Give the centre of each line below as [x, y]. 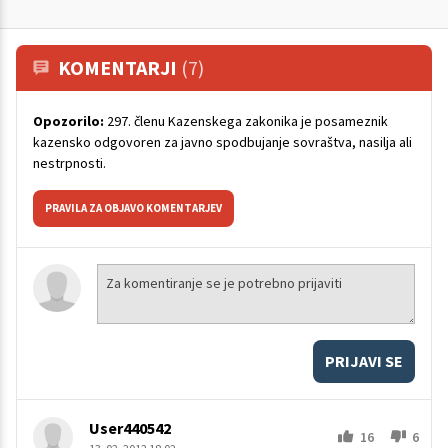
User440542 [130, 428]
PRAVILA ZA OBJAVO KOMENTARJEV [133, 208]
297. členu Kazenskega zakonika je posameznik [246, 121]
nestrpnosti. [69, 163]
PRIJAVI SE [364, 361]
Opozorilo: [68, 121]
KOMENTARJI [119, 68]
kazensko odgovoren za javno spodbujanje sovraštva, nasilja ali [222, 142]
